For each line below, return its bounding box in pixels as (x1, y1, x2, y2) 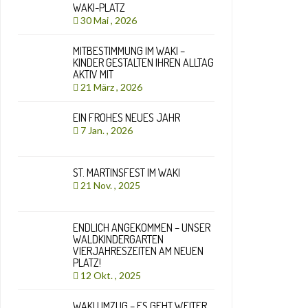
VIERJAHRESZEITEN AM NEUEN (73, 244, 203, 258)
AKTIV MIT (73, 67, 113, 81)
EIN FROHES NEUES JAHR (73, 111, 180, 124)
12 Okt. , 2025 (78, 269, 145, 281)
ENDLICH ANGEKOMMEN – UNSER (73, 221, 210, 234)
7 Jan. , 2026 (78, 124, 137, 136)
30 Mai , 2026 (78, 14, 141, 26)
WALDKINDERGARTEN (73, 232, 164, 246)
